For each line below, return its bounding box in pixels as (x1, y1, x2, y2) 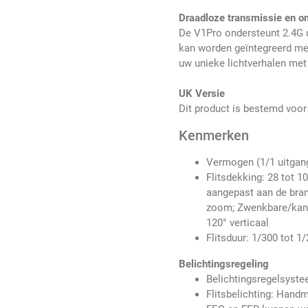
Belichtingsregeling (179, 258, 269, 271)
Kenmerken (179, 127, 250, 144)
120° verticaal (206, 217, 269, 230)
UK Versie (179, 87, 225, 100)
